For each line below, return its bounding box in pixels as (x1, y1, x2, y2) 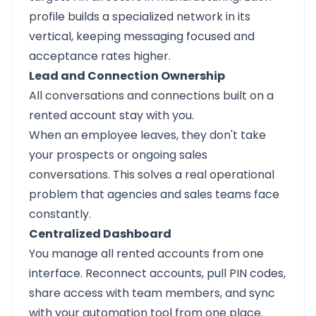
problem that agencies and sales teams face (29, 186, 279, 202)
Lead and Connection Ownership (29, 68, 225, 84)
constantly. (29, 206, 91, 222)
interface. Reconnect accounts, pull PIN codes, (29, 265, 286, 281)
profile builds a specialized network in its (29, 8, 250, 25)
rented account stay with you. (29, 107, 194, 123)
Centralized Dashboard (29, 226, 171, 242)
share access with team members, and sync (29, 285, 275, 301)
